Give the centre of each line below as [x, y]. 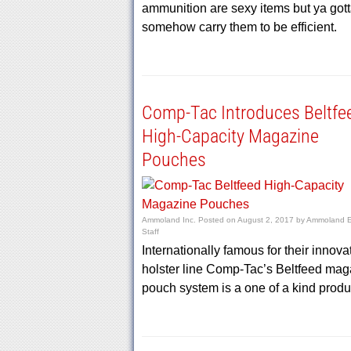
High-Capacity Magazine [230, 136]
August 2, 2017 [265, 220]
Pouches [174, 160]
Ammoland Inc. [168, 220]
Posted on [217, 220]
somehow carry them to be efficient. [239, 27]
